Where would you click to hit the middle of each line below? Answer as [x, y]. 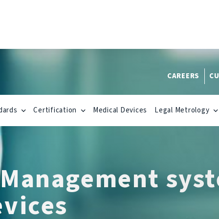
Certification [55, 110]
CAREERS [183, 76]
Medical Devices [120, 110]
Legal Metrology [182, 110]
